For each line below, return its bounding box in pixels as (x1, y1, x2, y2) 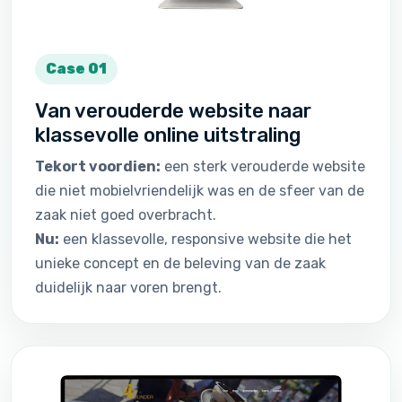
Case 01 (46, 59, 107, 77)
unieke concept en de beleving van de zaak (35, 254, 326, 272)
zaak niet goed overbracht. (35, 205, 216, 223)
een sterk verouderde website (161, 157, 365, 175)
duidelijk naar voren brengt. (35, 278, 222, 296)
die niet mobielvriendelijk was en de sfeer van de (35, 181, 364, 199)
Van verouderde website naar (35, 98, 311, 123)
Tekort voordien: (35, 157, 161, 175)
